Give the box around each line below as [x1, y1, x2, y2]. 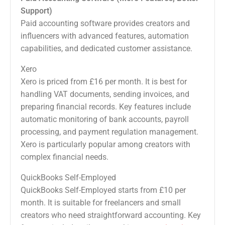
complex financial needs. [21, 152, 108, 162]
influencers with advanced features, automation [21, 31, 189, 41]
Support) [21, 6, 52, 16]
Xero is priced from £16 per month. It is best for [21, 77, 187, 87]
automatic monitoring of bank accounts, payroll [21, 115, 189, 125]
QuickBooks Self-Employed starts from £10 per [21, 185, 186, 195]
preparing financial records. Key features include [21, 102, 191, 112]
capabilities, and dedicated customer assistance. [21, 44, 192, 54]
